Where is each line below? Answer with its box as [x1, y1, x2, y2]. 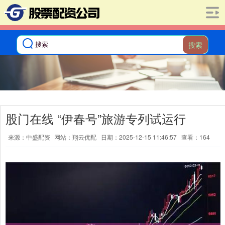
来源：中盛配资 [8, 133, 52, 141]
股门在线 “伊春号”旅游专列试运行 [6, 110, 186, 127]
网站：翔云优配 [54, 133, 96, 141]
